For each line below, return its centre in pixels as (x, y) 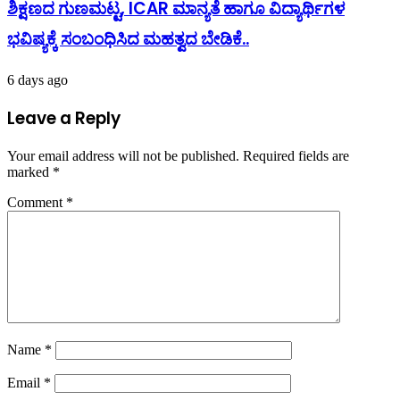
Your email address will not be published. (123, 155)
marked (30, 171)
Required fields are (296, 155)
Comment (37, 202)
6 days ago (37, 80)
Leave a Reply (64, 119)
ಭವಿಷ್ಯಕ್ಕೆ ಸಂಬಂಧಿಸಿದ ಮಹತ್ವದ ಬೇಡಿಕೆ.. (128, 38)
